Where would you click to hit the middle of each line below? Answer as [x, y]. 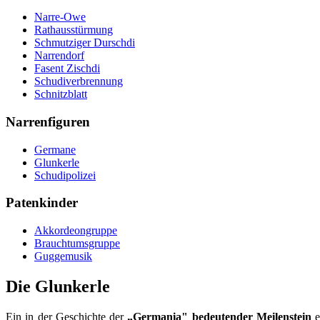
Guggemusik [63, 256]
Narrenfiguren [48, 121]
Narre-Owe [60, 17]
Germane [55, 149]
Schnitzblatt [61, 94]
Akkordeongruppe [76, 230]
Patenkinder [42, 203]
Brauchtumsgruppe [77, 243]
